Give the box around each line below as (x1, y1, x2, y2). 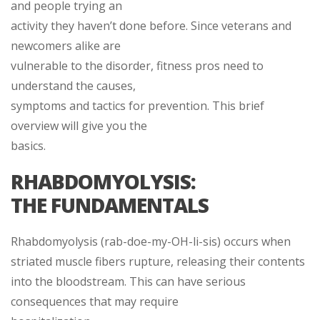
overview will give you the (11, 117, 147, 134)
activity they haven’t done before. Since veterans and (11, 17, 291, 34)
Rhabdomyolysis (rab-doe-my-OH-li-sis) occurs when (11, 233, 291, 249)
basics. (11, 137, 46, 154)
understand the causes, (11, 77, 136, 94)
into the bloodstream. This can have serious (11, 273, 246, 289)
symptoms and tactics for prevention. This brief (11, 97, 264, 114)
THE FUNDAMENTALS (11, 191, 209, 219)
